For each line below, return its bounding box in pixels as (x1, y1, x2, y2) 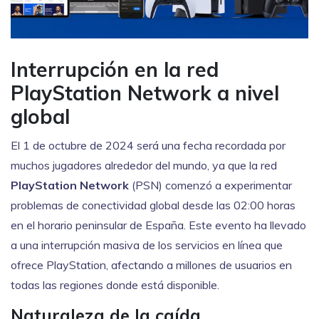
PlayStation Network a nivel (11, 80, 279, 106)
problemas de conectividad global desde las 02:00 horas (11, 198, 296, 213)
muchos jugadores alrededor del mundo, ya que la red (11, 158, 277, 173)
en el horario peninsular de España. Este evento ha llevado (11, 218, 306, 233)
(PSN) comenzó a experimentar (129, 178, 292, 193)
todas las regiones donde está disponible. (11, 278, 219, 293)
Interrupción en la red (11, 57, 219, 83)
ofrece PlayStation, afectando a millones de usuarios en (11, 258, 292, 273)
